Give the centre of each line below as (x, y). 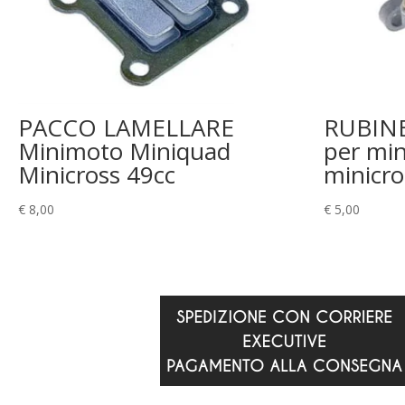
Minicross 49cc (97, 174)
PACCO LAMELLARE (126, 127)
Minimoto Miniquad (124, 151)
